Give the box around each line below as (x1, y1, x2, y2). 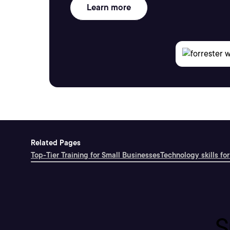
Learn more (87, 3, 131, 12)
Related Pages (31, 139, 81, 147)
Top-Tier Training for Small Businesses (31, 151, 160, 159)
